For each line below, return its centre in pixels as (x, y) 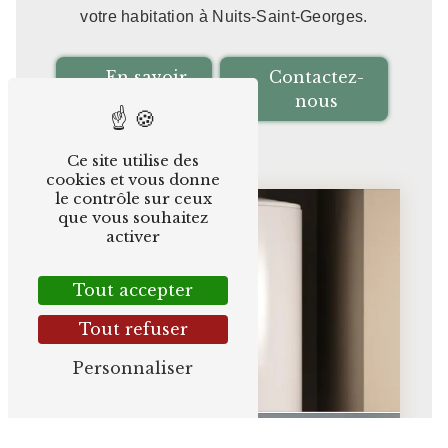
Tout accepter (133, 290)
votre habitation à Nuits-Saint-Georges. (224, 16)
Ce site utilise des (133, 160)
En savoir (146, 76)
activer (133, 236)
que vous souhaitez (133, 217)
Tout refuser (133, 329)
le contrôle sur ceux (133, 198)
